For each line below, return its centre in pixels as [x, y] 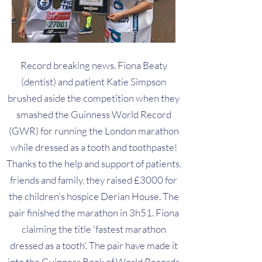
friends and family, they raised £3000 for [94, 180]
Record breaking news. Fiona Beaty [94, 65]
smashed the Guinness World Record [94, 114]
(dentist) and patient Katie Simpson [94, 82]
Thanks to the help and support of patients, [94, 163]
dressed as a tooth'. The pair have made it [94, 245]
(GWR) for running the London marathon [94, 131]
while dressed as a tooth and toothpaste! [94, 147]
